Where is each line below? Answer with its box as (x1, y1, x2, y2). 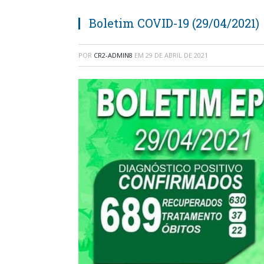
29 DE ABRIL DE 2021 (146, 50, 208, 60)
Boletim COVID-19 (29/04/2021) (89, 15, 259, 31)
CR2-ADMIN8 (94, 50, 133, 60)
